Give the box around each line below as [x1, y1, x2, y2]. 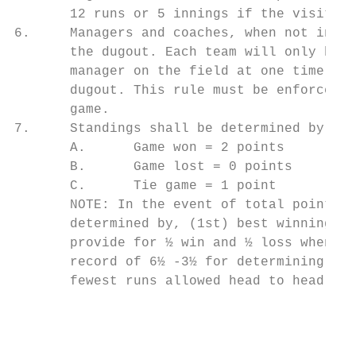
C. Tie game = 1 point [14, 179, 277, 193]
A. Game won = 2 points [14, 141, 284, 155]
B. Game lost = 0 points [14, 160, 292, 174]
